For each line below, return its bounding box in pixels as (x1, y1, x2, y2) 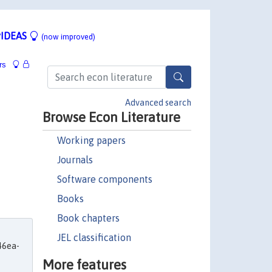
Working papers (56, 134, 126, 146)
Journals (56, 154, 93, 165)
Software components (56, 173, 152, 185)
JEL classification (56, 231, 131, 243)
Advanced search (125, 97, 191, 107)
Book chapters (56, 212, 120, 223)
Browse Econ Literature (42, 109, 180, 125)
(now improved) (41, 32, 95, 41)
